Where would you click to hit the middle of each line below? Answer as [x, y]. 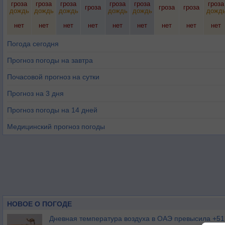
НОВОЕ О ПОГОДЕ [39, 204]
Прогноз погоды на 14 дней [52, 110]
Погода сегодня [33, 44]
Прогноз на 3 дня [35, 93]
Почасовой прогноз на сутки [53, 77]
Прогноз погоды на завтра [50, 60]
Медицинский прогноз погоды [56, 127]
